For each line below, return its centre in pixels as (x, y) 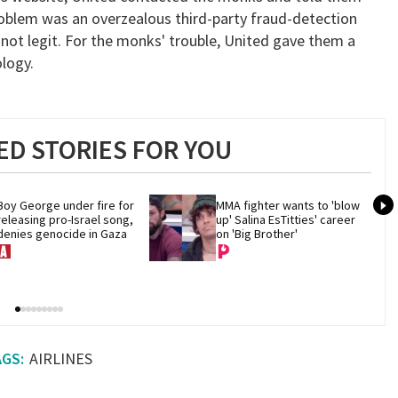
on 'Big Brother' (257, 233)
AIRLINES (61, 359)
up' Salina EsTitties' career (286, 219)
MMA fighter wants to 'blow (288, 205)
